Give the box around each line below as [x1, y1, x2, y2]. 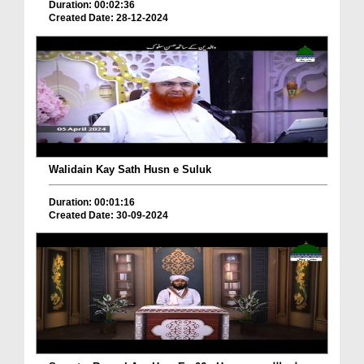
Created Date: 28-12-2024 [49, 12, 168, 24]
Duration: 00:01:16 [49, 196, 135, 208]
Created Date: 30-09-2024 [49, 209, 168, 221]
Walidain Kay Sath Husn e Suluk [49, 162, 211, 175]
